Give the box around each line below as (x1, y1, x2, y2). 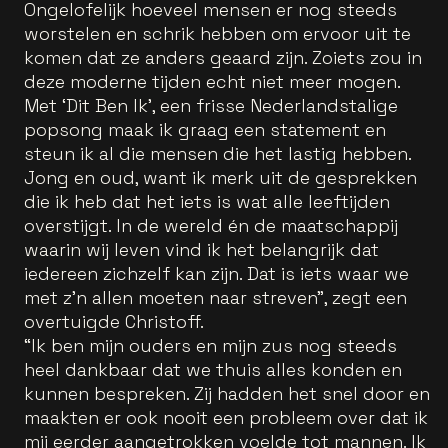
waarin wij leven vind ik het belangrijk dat (24, 237, 379, 261)
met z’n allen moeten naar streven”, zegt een (24, 285, 407, 309)
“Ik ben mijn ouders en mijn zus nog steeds (24, 333, 397, 357)
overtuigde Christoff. (24, 309, 204, 333)
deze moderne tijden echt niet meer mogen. (24, 69, 400, 93)
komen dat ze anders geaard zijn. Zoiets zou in (24, 45, 422, 69)
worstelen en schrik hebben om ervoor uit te (24, 21, 411, 45)
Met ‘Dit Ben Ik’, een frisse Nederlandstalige (24, 93, 398, 117)
